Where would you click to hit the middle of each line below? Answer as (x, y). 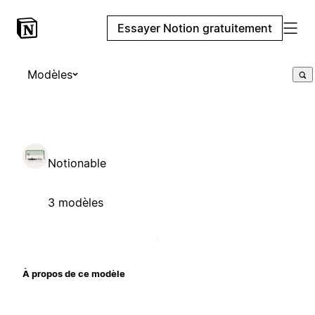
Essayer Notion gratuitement (195, 28)
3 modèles (76, 202)
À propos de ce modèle (74, 273)
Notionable (77, 163)
